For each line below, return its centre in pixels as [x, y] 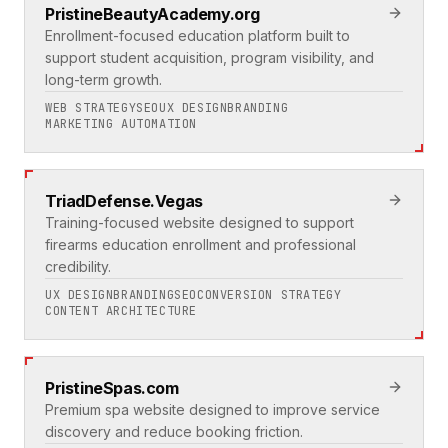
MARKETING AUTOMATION [121, 124]
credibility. [78, 267]
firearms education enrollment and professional [200, 245]
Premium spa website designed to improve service [212, 410]
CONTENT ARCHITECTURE [121, 311]
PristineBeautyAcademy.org [152, 14]
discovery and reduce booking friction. [174, 432]
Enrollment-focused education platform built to [197, 36]
